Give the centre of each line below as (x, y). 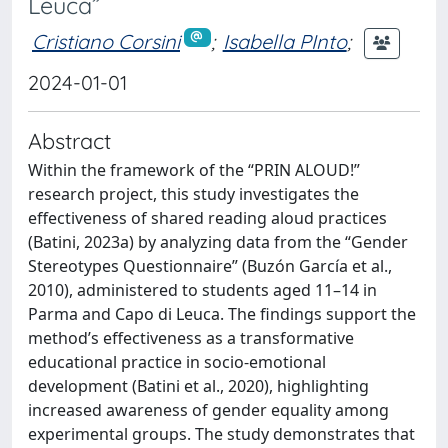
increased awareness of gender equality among (208, 410)
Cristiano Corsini (106, 41)
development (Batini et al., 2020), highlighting (198, 386)
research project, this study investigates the (193, 194)
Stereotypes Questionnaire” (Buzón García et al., (210, 266)
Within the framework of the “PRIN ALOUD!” (194, 170)
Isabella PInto (284, 41)
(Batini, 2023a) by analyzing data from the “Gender (218, 242)
